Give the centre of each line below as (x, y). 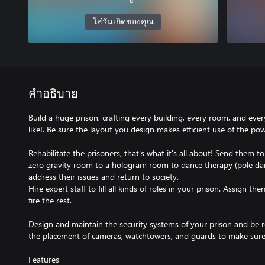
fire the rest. (50, 200)
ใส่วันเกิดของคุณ (123, 22)
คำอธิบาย (53, 94)
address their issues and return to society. (104, 177)
